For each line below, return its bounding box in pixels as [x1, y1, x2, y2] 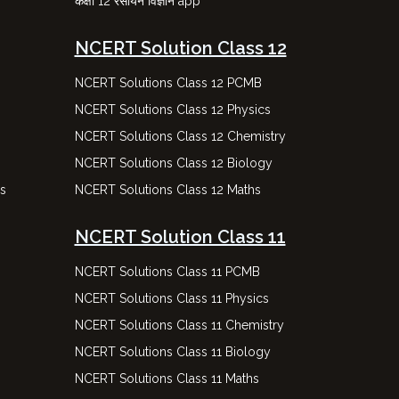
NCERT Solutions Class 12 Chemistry [74, 129, 286, 143]
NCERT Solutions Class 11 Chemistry [74, 318, 284, 332]
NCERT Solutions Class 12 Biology [74, 156, 273, 170]
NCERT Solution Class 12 [74, 37, 287, 59]
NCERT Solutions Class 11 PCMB [74, 265, 260, 279]
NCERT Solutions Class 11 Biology [74, 345, 271, 359]
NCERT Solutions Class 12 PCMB [74, 76, 262, 90]
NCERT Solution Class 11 [74, 226, 286, 248]
